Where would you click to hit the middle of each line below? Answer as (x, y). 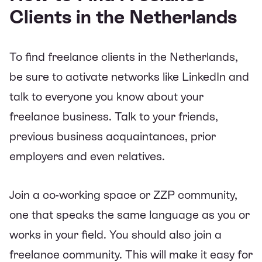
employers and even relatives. (87, 156)
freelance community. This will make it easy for (131, 254)
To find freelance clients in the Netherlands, (124, 56)
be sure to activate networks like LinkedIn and (129, 76)
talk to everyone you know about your (106, 96)
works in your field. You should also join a (116, 234)
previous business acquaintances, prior (113, 136)
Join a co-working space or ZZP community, (123, 194)
